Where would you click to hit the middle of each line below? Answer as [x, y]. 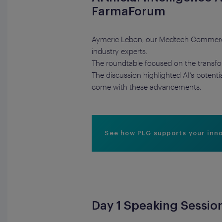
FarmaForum [129, 11]
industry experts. [120, 51]
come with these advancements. [147, 87]
